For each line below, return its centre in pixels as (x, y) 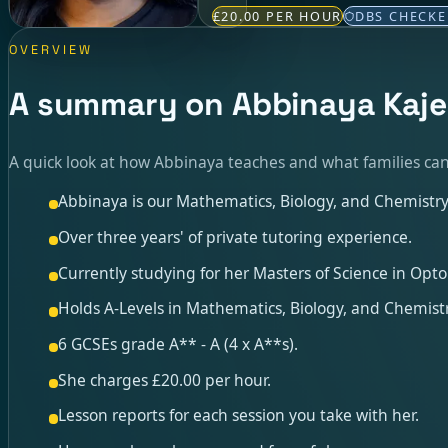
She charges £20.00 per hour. (165, 379)
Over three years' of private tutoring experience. (235, 236)
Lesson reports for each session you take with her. (239, 415)
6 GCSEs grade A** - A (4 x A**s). (178, 343)
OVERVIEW (51, 49)
